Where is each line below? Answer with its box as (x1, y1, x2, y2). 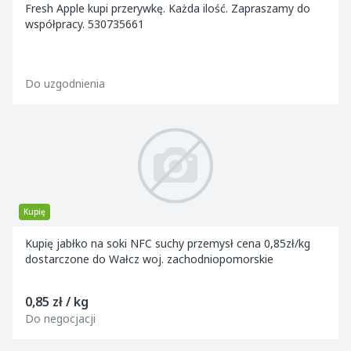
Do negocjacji (25, 311, 96, 326)
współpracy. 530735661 (25, 16, 144, 31)
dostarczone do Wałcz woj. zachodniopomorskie (25, 251, 273, 266)
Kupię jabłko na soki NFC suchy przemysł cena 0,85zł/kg (25, 236, 155, 251)
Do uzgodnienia (25, 76, 105, 91)
